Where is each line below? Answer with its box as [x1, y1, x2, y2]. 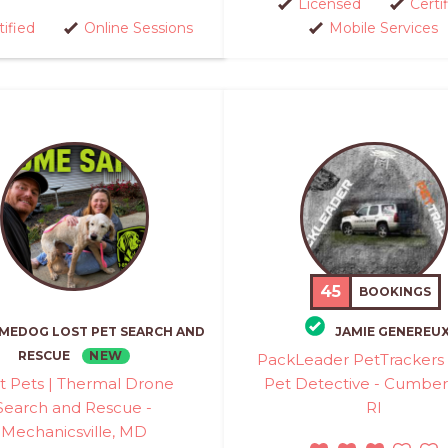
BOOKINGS [359, 283, 432, 299]
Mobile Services [329, 18, 438, 37]
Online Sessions [83, 18, 193, 37]
